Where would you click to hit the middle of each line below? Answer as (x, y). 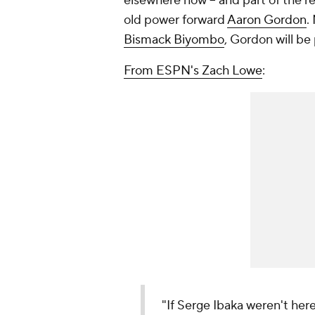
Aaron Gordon (267, 20)
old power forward (175, 20)
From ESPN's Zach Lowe (193, 71)
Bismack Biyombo (174, 40)
